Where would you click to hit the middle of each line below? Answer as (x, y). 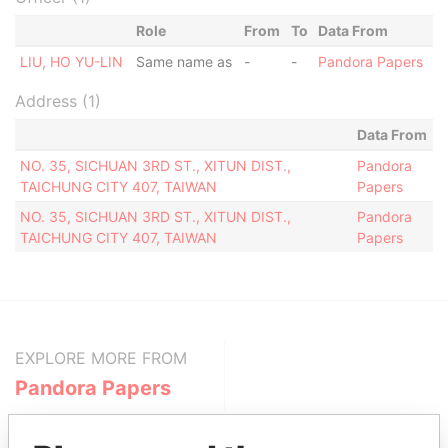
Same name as (183, 61)
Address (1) (58, 101)
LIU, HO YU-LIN (71, 61)
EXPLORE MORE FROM (101, 358)
